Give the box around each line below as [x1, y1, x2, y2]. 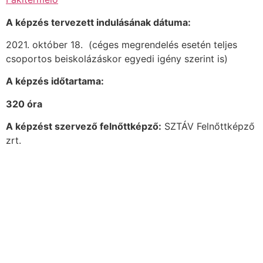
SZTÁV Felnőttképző [161, 120, 255, 133]
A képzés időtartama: [6, 75, 104, 87]
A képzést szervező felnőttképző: [6, 120, 161, 133]
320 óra [6, 97, 42, 110]
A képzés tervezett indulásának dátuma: [6, 16, 191, 28]
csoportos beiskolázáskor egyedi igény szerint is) [6, 52, 228, 65]
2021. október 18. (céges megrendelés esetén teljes [6, 38, 237, 50]
